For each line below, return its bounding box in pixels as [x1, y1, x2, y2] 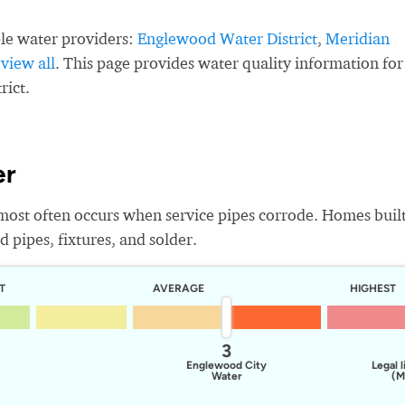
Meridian [325, 29, 390, 48]
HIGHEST [350, 282, 397, 295]
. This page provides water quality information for [55, 53, 403, 72]
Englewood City [186, 359, 268, 372]
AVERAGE [153, 282, 204, 295]
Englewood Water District [137, 29, 317, 48]
